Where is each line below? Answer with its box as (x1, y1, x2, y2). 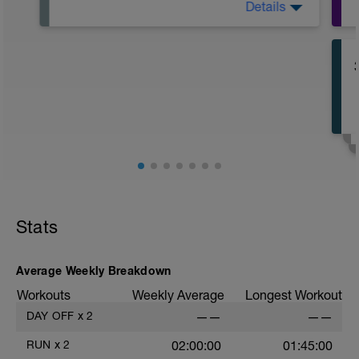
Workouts (17, 288, 71, 303)
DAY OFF (26, 309, 75, 323)
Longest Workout (245, 288, 342, 303)
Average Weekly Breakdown (16, 264, 171, 278)
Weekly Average (132, 288, 224, 303)
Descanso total (62, 10, 149, 26)
